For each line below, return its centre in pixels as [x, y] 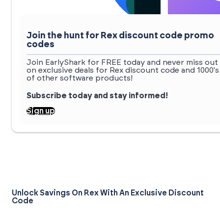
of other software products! [80, 78]
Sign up [41, 111]
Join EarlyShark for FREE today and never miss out [122, 63]
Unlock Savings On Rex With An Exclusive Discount [108, 193]
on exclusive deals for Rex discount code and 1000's [123, 70]
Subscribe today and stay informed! [97, 96]
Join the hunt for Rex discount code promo [120, 36]
